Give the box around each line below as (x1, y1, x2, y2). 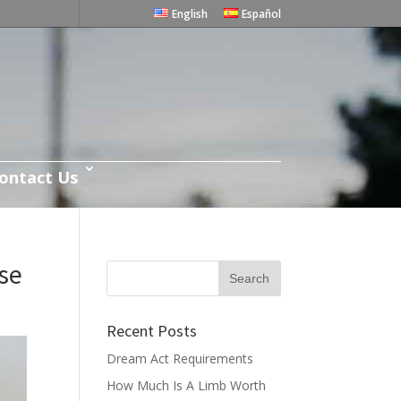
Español (241, 6, 281, 21)
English (172, 6, 208, 21)
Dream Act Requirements (107, 350, 254, 367)
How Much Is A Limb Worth (107, 377, 267, 394)
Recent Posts (107, 320, 198, 341)
